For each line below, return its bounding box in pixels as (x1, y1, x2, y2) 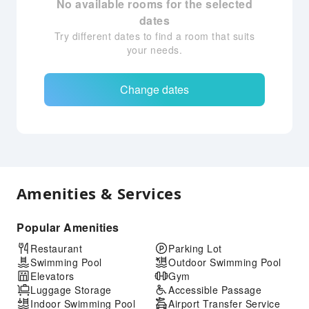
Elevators (30, 269, 74, 283)
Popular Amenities (17, 219, 119, 235)
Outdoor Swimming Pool (168, 255, 281, 269)
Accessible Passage (168, 283, 261, 297)
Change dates (120, 81, 189, 97)
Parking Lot (168, 241, 222, 255)
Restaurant (30, 241, 82, 255)
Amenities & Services (17, 183, 181, 203)
